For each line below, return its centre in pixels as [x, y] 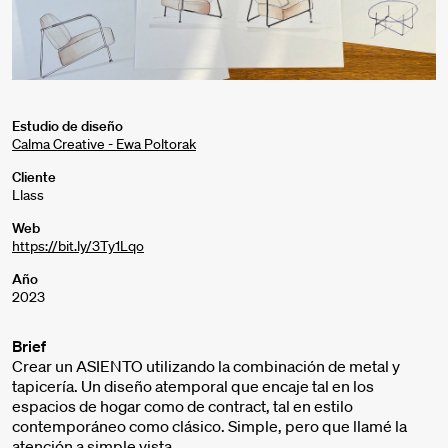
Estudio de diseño [67, 126]
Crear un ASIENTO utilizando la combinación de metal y [206, 366]
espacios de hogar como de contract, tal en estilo [182, 406]
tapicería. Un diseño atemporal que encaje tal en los [193, 386]
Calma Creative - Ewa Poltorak [104, 144]
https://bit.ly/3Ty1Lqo [78, 246]
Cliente [34, 177]
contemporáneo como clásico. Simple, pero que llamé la [209, 426]
